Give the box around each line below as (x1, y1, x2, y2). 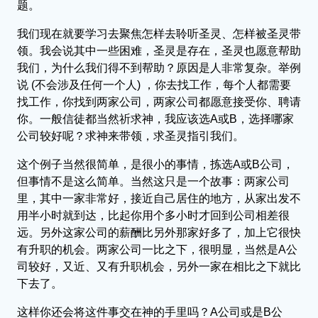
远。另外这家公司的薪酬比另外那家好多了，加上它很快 (17, 226, 301, 238)
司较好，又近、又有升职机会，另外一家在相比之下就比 (17, 260, 301, 273)
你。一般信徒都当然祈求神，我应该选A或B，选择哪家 (17, 112, 294, 125)
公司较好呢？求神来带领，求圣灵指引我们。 (17, 129, 244, 142)
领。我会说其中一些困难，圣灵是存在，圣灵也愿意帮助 (17, 44, 301, 57)
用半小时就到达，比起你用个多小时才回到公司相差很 (17, 209, 290, 221)
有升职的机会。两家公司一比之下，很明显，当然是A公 (17, 243, 297, 256)
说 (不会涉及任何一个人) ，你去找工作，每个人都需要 (17, 78, 291, 91)
